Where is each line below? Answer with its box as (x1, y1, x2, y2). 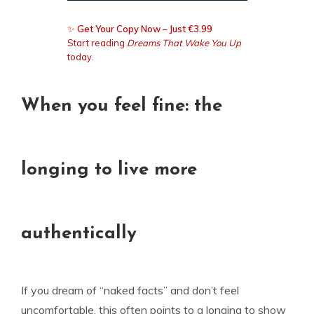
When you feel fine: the (21, 97, 222, 116)
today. (67, 51, 94, 62)
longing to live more (21, 161, 197, 179)
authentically (21, 224, 137, 243)
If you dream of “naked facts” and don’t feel (21, 283, 239, 297)
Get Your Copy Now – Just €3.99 (74, 23, 212, 34)
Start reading (67, 37, 127, 48)
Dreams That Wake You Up (126, 37, 241, 48)
